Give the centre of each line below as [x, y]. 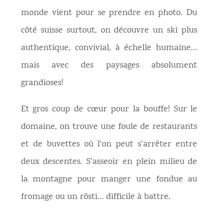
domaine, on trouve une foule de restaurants [109, 127]
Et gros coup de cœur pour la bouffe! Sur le [109, 110]
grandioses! [42, 83]
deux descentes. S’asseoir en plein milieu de [109, 162]
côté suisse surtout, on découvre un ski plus [109, 31]
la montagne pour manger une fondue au [109, 180]
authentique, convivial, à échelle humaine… [109, 48]
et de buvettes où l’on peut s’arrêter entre [109, 145]
